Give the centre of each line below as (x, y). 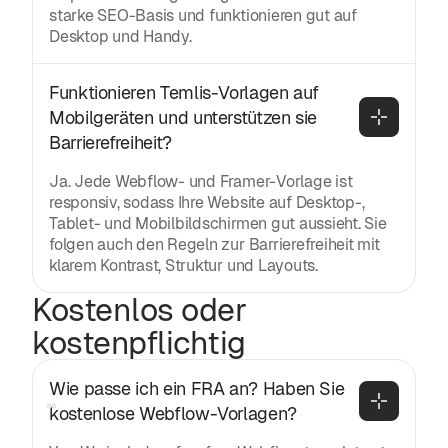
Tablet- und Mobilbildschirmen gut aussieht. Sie (218, 223)
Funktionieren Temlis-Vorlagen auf (184, 92)
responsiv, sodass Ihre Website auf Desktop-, (207, 202)
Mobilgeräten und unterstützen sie (183, 117)
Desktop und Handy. (120, 36)
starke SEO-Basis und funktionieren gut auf (203, 15)
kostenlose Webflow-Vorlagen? (173, 413)
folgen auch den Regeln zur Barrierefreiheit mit (214, 244)
